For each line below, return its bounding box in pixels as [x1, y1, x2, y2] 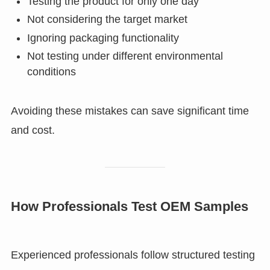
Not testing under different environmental [27, 50, 223, 63]
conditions [27, 66, 76, 78]
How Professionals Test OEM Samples [10, 198, 248, 214]
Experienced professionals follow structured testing [10, 249, 255, 262]
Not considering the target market [27, 13, 187, 26]
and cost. [10, 124, 55, 136]
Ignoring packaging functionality [27, 31, 179, 44]
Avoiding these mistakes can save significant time [10, 104, 249, 117]
